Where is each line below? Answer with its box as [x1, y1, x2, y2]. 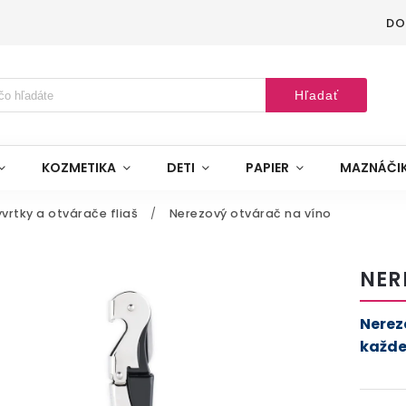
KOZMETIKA [42, 159, 116, 177]
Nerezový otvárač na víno [169, 206, 332, 221]
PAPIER [246, 159, 289, 177]
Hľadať [294, 88, 339, 102]
